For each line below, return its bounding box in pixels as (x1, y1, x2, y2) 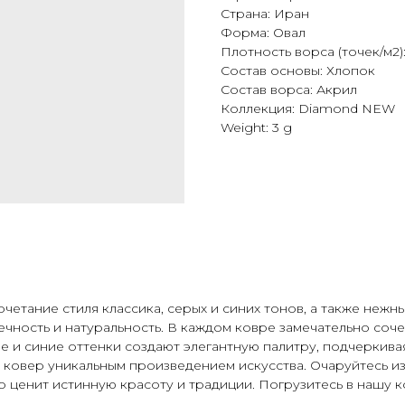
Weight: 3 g (221, 118, 292, 136)
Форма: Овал (221, 24, 306, 41)
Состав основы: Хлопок (221, 61, 375, 79)
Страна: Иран (221, 5, 309, 22)
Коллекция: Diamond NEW (221, 99, 395, 117)
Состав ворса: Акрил (221, 80, 357, 98)
